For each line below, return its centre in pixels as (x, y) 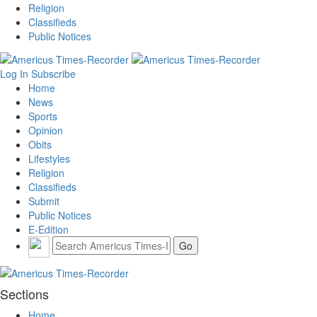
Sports (43, 116)
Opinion (46, 130)
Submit (44, 201)
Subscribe (53, 73)
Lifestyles (49, 158)
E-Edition (48, 229)
